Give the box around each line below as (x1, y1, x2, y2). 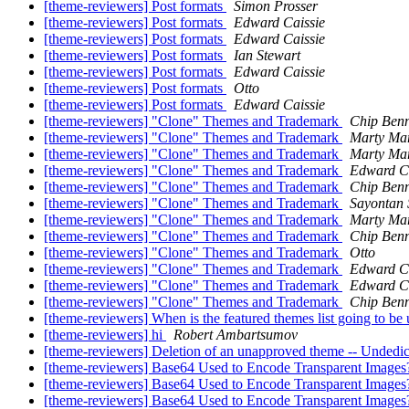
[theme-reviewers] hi (44, 327, 166, 343)
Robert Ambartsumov (173, 327, 298, 343)
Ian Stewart (234, 47, 300, 64)
